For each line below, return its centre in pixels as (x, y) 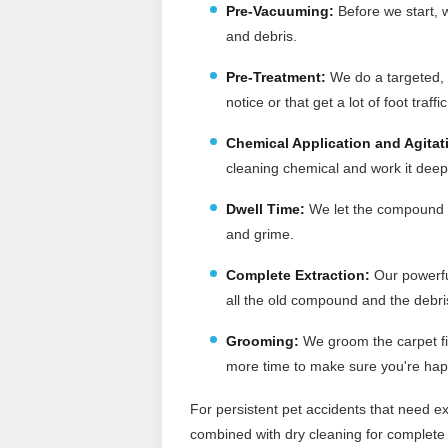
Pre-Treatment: (276, 76)
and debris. (261, 35)
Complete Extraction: (298, 274)
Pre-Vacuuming (277, 10)
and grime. (260, 233)
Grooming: (262, 340)
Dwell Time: (265, 208)
